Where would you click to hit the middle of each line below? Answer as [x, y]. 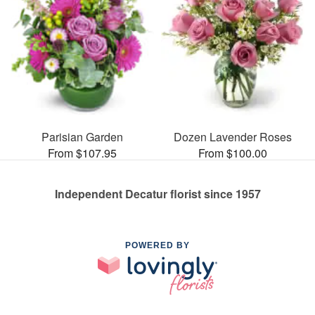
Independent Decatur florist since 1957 [157, 193]
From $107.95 [82, 153]
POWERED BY [157, 245]
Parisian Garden [82, 136]
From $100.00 [233, 153]
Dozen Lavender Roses [233, 136]
